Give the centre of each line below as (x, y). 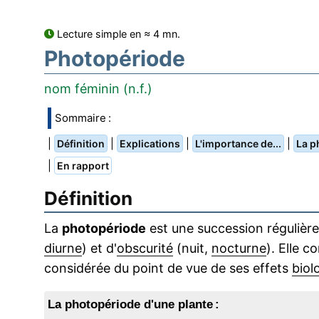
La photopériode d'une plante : (134, 305)
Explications (150, 144)
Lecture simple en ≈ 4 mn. (117, 34)
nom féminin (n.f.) (98, 89)
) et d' (99, 249)
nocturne (239, 249)
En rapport (83, 166)
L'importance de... (238, 144)
